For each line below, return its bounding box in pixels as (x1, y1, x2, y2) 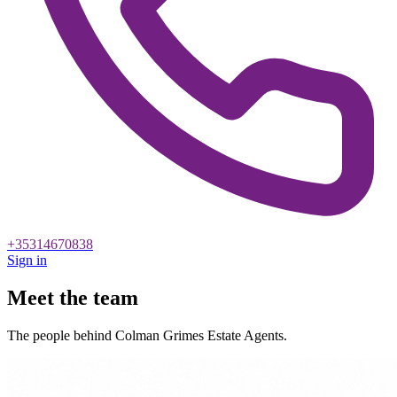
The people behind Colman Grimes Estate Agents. (7, 327, 287, 343)
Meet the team (7, 285, 138, 309)
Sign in (7, 253, 47, 268)
